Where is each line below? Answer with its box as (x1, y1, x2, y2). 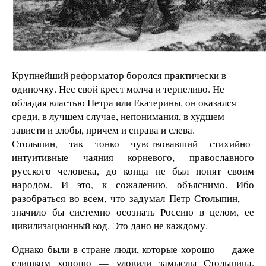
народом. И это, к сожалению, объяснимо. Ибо (12, 177, 254, 191)
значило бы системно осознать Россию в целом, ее (12, 204, 254, 218)
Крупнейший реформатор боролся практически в (12, 68, 226, 82)
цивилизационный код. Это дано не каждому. (12, 218, 208, 232)
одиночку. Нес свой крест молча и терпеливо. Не (12, 81, 224, 96)
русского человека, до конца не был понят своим (12, 163, 254, 178)
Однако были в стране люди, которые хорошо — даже (12, 242, 254, 256)
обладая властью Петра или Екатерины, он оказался (12, 95, 236, 109)
